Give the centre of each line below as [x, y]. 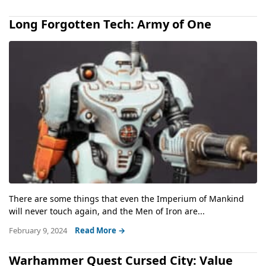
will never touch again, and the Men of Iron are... [107, 211]
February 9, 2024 [39, 230]
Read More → [100, 230]
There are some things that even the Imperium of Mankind [126, 198]
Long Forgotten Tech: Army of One [110, 24]
